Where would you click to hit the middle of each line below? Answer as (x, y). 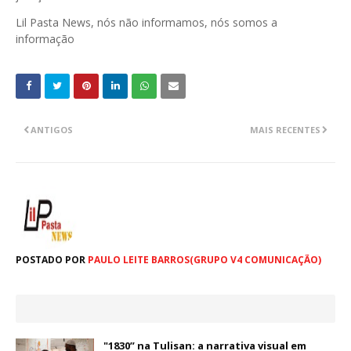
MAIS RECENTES (285, 130)
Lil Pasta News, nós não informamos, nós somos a (147, 23)
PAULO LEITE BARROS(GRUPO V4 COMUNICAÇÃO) (203, 260)
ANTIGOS (52, 130)
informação (47, 39)
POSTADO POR (51, 260)
